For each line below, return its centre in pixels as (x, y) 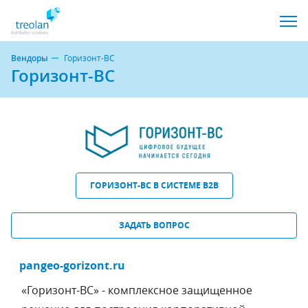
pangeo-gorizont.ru (72, 266)
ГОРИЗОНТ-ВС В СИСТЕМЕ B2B (154, 186)
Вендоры (30, 58)
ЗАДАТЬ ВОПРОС (154, 225)
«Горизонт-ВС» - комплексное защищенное (136, 290)
